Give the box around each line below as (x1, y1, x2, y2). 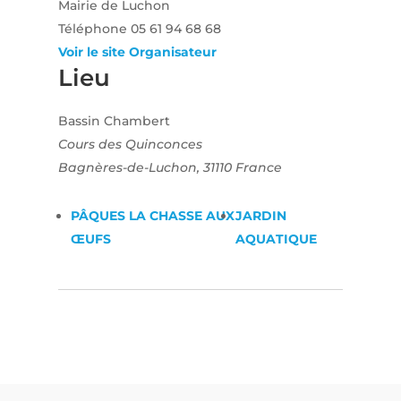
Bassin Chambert (57, 113, 170, 130)
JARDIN (235, 208, 286, 225)
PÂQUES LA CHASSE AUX (70, 208, 235, 225)
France (235, 159, 282, 176)
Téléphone (57, 21, 131, 38)
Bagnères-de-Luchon (57, 159, 197, 176)
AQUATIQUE (235, 231, 317, 248)
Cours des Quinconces (57, 136, 202, 153)
